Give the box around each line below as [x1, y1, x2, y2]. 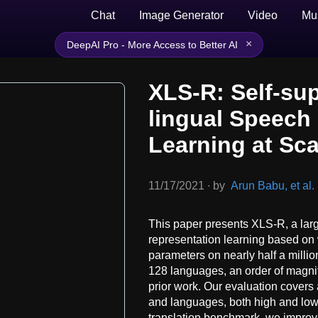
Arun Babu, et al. [231, 180, 314, 192]
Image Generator [139, 9, 224, 21]
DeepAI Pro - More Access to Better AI [67, 39, 238, 50]
